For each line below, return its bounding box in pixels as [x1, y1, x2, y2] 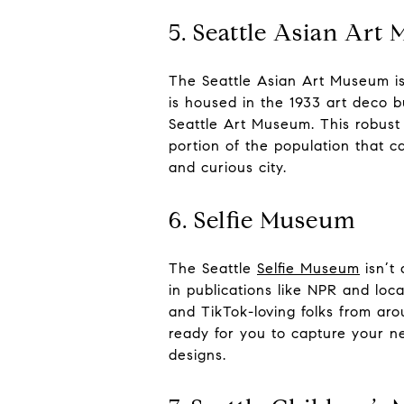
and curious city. [169, 159, 287, 177]
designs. [169, 346, 226, 364]
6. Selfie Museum [169, 206, 356, 235]
